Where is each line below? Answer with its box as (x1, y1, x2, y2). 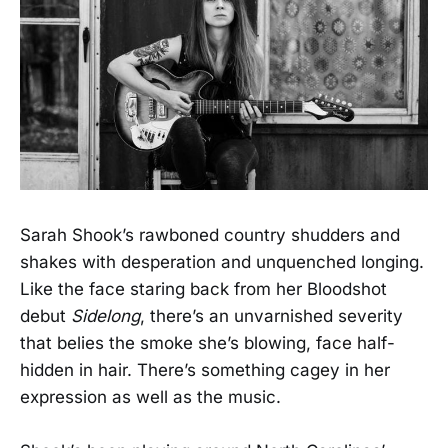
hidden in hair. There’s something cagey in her (20, 359, 390, 380)
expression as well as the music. (20, 386, 281, 407)
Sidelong (71, 305, 140, 326)
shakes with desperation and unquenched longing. (20, 251, 424, 272)
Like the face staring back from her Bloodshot (20, 278, 387, 299)
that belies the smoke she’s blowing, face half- (20, 332, 395, 353)
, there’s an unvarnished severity (140, 305, 403, 326)
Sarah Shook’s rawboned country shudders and (20, 224, 400, 245)
